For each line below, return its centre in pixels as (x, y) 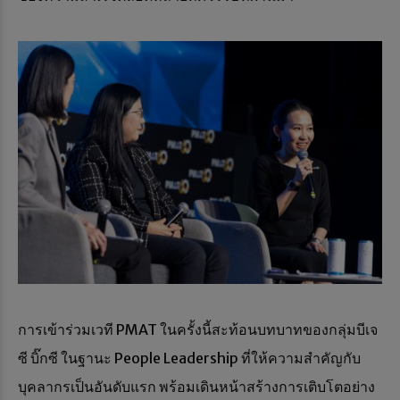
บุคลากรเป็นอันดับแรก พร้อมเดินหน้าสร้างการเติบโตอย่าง (196, 387)
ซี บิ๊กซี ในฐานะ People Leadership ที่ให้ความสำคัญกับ (189, 358)
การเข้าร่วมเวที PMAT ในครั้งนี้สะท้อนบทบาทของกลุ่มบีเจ (198, 330)
